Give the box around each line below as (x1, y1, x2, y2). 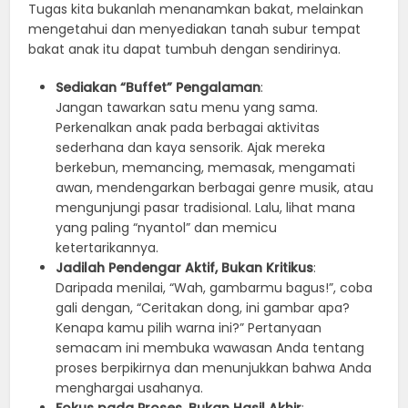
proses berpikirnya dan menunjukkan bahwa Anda (56, 358, 372, 377)
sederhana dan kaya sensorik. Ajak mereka (56, 138, 326, 157)
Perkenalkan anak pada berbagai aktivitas (56, 117, 321, 137)
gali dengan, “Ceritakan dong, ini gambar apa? (56, 298, 351, 317)
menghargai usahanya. (56, 378, 204, 397)
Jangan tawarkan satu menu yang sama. (56, 97, 319, 117)
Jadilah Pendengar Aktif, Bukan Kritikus (56, 258, 314, 277)
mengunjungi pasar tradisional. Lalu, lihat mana (56, 198, 356, 217)
